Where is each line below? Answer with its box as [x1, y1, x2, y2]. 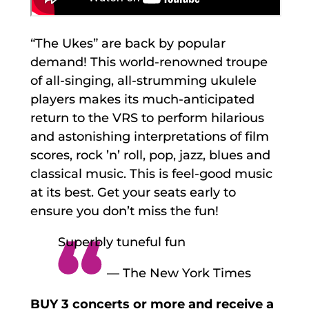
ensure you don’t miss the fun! [30, 203, 222, 219]
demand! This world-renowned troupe [30, 54, 268, 70]
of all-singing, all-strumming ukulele [30, 73, 257, 89]
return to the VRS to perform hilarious [30, 110, 264, 126]
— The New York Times [107, 266, 252, 281]
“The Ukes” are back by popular [30, 36, 226, 52]
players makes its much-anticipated [30, 92, 255, 108]
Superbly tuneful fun [57, 235, 186, 250]
